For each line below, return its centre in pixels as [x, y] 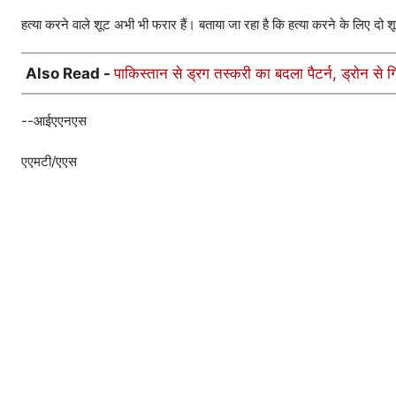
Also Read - [70, 74]
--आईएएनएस [54, 121]
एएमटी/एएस [49, 162]
